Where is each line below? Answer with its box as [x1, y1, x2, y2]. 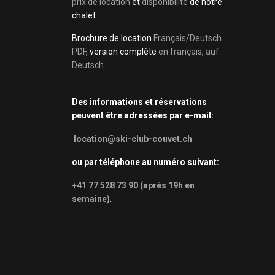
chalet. [72, 10, 98, 20]
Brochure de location [72, 33, 153, 43]
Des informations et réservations [72, 97, 207, 107]
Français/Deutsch [153, 33, 222, 43]
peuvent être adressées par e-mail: [72, 110, 214, 120]
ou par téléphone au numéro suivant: [72, 157, 221, 167]
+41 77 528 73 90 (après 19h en [72, 180, 195, 190]
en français [158, 47, 202, 56]
